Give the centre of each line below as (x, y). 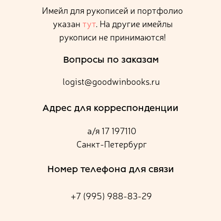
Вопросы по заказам (111, 59)
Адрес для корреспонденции (110, 108)
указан (67, 23)
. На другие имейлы (134, 23)
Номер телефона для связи (110, 169)
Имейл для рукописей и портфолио (112, 10)
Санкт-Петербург (111, 143)
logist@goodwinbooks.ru (111, 81)
